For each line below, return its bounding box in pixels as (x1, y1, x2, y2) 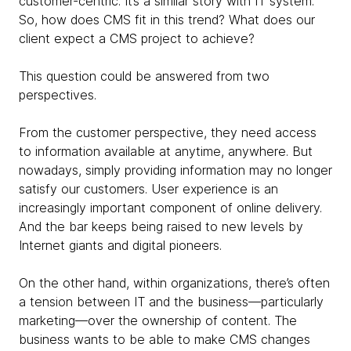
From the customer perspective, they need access (19, 124, 317, 140)
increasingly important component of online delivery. (19, 199, 322, 215)
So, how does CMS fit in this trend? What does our (19, 11, 315, 27)
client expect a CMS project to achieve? (19, 30, 255, 46)
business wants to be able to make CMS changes (19, 331, 310, 347)
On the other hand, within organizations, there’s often (19, 274, 330, 291)
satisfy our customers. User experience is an (19, 180, 278, 197)
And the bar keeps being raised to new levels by (19, 218, 303, 234)
